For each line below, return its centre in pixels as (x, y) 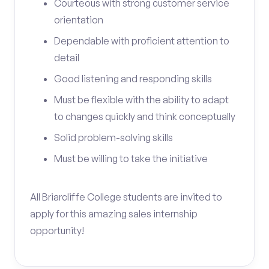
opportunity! (57, 231)
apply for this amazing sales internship (114, 214)
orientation (79, 20)
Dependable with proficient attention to (142, 41)
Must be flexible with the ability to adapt (141, 100)
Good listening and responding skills (133, 79)
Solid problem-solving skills (113, 138)
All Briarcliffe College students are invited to (126, 197)
